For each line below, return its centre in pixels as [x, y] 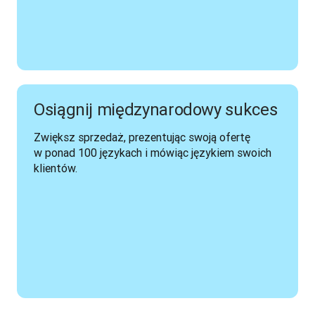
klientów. [56, 168]
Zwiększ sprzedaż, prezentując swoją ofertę [142, 137]
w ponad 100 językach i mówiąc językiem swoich [153, 153]
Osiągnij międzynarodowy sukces [156, 109]
